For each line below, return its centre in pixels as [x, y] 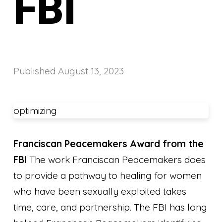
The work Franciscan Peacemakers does [116, 159]
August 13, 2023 [91, 71]
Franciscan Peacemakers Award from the [109, 143]
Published [36, 71]
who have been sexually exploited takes [100, 191]
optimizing [35, 110]
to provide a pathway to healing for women [108, 175]
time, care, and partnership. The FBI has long [111, 207]
